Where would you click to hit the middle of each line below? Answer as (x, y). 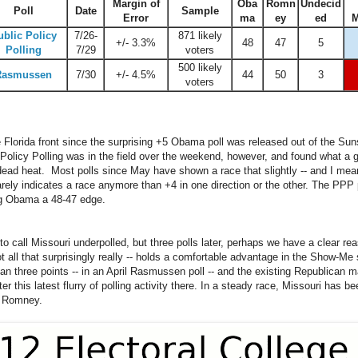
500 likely (200, 67)
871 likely (200, 35)
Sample (200, 10)
